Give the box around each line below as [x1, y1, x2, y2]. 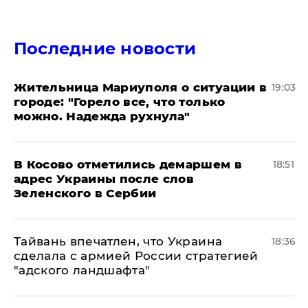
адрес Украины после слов [14, 171, 195, 186]
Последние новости [14, 38, 197, 58]
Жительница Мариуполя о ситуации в [14, 80, 267, 94]
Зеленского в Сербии [14, 186, 157, 200]
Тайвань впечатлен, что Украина [14, 234, 223, 248]
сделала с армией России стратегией [14, 248, 258, 263]
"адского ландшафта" [14, 263, 151, 277]
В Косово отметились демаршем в [14, 157, 243, 171]
